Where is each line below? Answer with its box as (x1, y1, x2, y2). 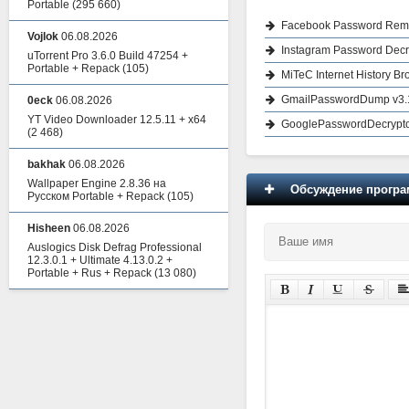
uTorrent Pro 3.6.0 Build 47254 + (27, 49, 188, 62)
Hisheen (27, 222, 70, 235)
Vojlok (27, 30, 58, 43)
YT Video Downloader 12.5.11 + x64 (27, 113, 206, 126)
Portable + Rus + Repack (27, 267, 152, 279)
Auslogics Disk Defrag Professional (27, 241, 202, 254)
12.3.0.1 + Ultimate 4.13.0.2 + (27, 254, 173, 267)
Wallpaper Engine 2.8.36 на (27, 177, 166, 190)
